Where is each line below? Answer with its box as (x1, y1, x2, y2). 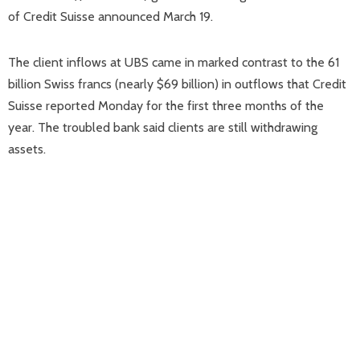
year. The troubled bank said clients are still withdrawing (8, 120, 317, 135)
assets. (8, 141, 46, 157)
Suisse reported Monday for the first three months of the (8, 98, 324, 113)
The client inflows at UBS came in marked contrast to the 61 (8, 55, 339, 70)
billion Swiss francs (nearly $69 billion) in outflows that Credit (8, 76, 346, 92)
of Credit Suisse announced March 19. (8, 9, 213, 24)
